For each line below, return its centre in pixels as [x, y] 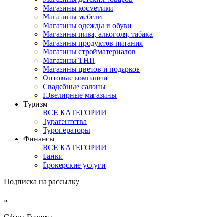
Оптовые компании [75, 78]
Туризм [35, 104]
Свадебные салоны [74, 87]
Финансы [39, 139]
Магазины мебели [72, 17]
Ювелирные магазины [80, 95]
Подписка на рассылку [42, 182]
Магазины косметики [78, 8]
